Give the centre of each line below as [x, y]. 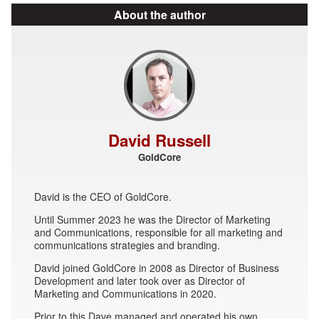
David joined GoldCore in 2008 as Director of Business [157, 267]
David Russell [159, 140]
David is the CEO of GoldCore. [103, 196]
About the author [159, 14]
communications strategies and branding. [127, 245]
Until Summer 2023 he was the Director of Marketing [152, 219]
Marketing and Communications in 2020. [125, 293]
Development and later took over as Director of [140, 280]
